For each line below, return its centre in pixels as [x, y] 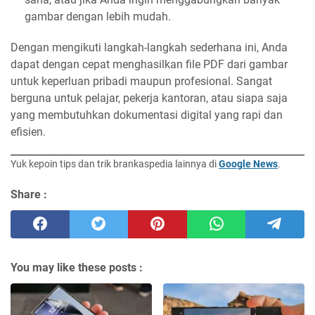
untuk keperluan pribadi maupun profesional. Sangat [141, 82]
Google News [248, 164]
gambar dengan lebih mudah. [98, 17]
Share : [29, 195]
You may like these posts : [77, 268]
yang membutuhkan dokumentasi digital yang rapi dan [147, 115]
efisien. [28, 132]
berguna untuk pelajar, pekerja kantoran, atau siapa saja [149, 98]
